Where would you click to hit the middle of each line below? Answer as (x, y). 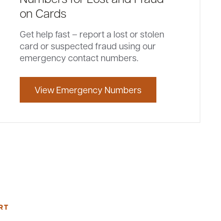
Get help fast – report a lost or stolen (92, 34)
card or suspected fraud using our (88, 46)
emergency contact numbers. (79, 57)
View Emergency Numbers (88, 90)
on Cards (43, 13)
